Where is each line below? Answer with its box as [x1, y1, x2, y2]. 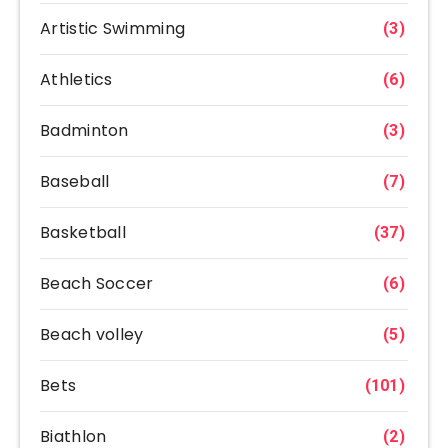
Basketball [40, 220, 126, 244]
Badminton [40, 118, 129, 142]
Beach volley [40, 322, 144, 346]
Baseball [40, 169, 110, 193]
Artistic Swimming [40, 16, 186, 40]
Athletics [40, 67, 113, 91]
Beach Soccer [40, 271, 154, 295]
